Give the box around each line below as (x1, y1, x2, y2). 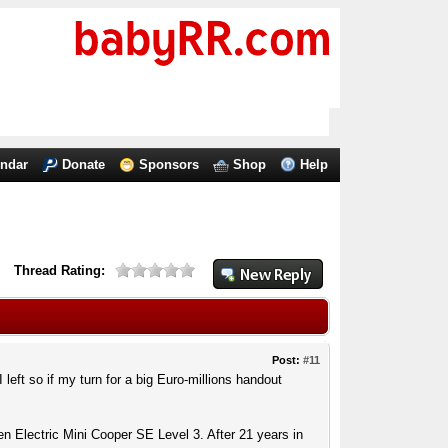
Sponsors (139, 157, 200, 172)
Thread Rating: (14, 263, 106, 278)
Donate (62, 157, 106, 172)
